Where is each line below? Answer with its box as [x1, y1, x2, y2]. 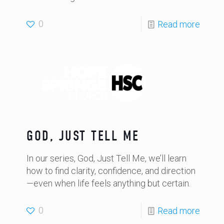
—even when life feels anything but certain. [26, 178, 190, 188]
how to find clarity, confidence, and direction [26, 165, 195, 176]
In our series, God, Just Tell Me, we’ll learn [26, 153, 186, 163]
